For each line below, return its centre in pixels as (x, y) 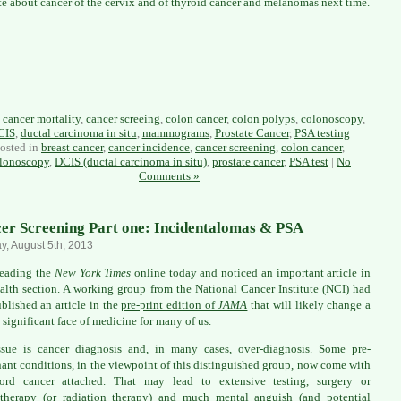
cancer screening (235, 147)
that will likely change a (309, 304)
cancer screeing (123, 118)
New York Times (93, 272)
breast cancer (72, 147)
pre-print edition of (170, 304)
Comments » (169, 175)
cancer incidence (149, 147)
